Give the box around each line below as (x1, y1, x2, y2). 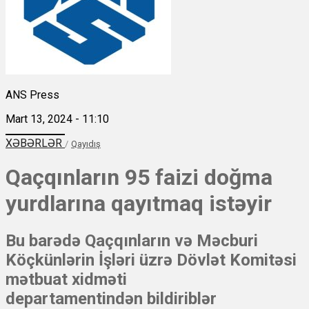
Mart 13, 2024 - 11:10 (6, 112, 109, 126)
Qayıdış (71, 138, 101, 149)
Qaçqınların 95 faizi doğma (6, 163, 272, 190)
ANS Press (6, 88, 59, 101)
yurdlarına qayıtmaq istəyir (6, 190, 272, 217)
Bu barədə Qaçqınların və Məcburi (6, 231, 258, 251)
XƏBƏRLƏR (6, 136, 65, 150)
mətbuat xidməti (6, 270, 127, 290)
